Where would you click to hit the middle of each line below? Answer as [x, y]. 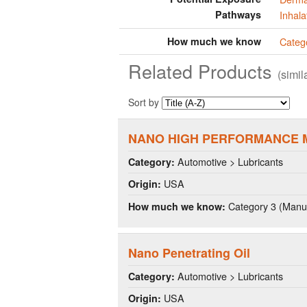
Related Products [203, 71]
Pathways [238, 15]
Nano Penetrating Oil [189, 253]
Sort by [145, 102]
